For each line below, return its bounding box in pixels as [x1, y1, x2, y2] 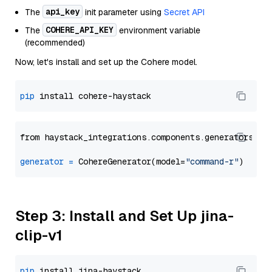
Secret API [164, 7, 205, 18]
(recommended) [25, 37, 85, 48]
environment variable [117, 25, 200, 36]
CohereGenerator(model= [73, 156, 185, 167]
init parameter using [83, 7, 164, 18]
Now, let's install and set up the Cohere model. [15, 56, 197, 67]
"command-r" [185, 156, 239, 167]
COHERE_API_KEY [46, 24, 114, 35]
